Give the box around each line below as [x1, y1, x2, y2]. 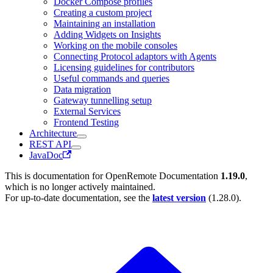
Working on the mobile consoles [54, 40, 177, 51]
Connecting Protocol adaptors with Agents [54, 51, 216, 62]
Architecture [29, 127, 77, 138]
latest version [152, 192, 206, 203]
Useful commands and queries [54, 73, 169, 83]
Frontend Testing [54, 116, 119, 127]
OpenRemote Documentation [105, 170, 218, 181]
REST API [29, 138, 71, 149]
